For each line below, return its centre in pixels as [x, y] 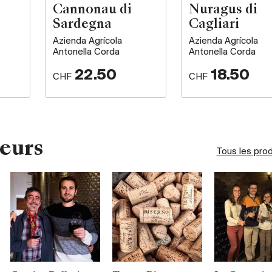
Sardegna [83, 25]
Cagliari [214, 25]
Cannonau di [93, 11]
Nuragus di [223, 11]
